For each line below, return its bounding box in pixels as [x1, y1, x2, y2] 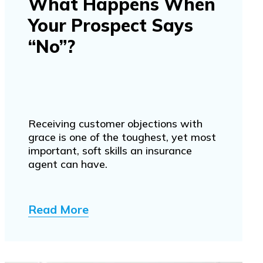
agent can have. [28, 157, 108, 171]
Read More [28, 201, 89, 217]
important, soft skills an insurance [28, 143, 193, 157]
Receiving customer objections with [28, 116, 203, 130]
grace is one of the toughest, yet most [28, 130, 217, 144]
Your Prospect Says [28, 14, 194, 36]
